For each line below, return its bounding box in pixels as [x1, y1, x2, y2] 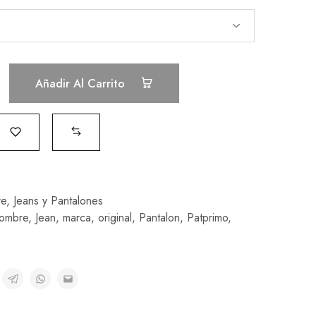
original [97, 209, 132, 226]
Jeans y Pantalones [13, 193, 103, 209]
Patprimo [186, 209, 228, 226]
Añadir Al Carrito [35, 75, 128, 92]
